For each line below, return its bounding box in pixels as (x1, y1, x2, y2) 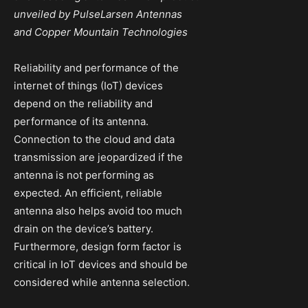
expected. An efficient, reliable (14, 186, 162, 200)
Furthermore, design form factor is (14, 240, 181, 254)
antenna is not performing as (14, 168, 154, 182)
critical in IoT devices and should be (14, 258, 188, 272)
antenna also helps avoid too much (14, 204, 182, 218)
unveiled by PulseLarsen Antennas (14, 8, 182, 21)
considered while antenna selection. (14, 276, 190, 289)
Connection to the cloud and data (14, 133, 175, 146)
